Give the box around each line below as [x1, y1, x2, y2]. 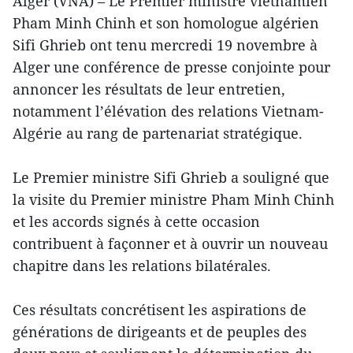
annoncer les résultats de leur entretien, [13, 80, 285, 99]
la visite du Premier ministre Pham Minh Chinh [13, 190, 334, 210]
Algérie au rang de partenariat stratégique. [13, 124, 303, 143]
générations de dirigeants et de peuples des [13, 322, 307, 342]
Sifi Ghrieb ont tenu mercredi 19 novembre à [13, 35, 318, 55]
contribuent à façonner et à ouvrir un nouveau [13, 234, 328, 254]
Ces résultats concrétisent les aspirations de [13, 300, 307, 320]
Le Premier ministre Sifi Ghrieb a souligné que [13, 168, 329, 188]
